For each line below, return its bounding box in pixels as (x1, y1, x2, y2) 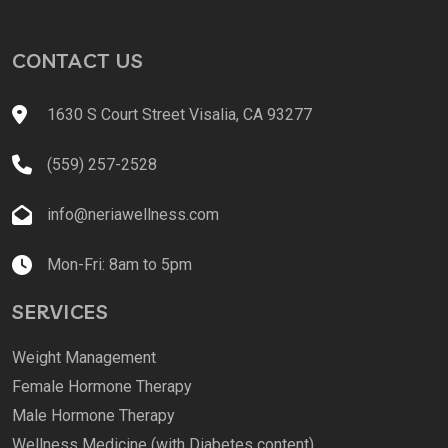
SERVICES (12, 299, 109, 325)
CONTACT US (12, 48, 144, 74)
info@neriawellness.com (47, 205, 219, 225)
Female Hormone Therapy (12, 377, 192, 397)
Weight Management (12, 348, 156, 368)
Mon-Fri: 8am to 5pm (47, 255, 192, 275)
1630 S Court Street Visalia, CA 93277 (47, 105, 312, 125)
